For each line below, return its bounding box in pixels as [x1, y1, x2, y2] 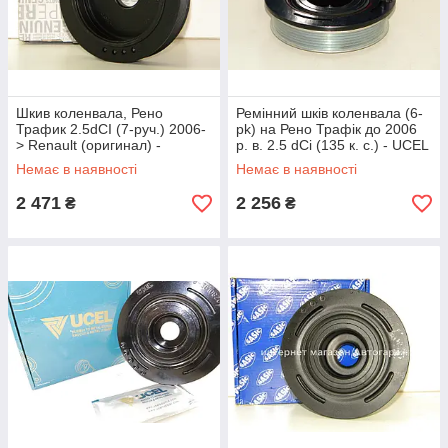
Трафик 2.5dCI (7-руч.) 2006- [16, 121, 206, 137]
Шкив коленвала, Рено [16, 105, 163, 121]
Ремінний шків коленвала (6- [236, 105, 423, 121]
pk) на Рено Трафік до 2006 [236, 121, 417, 137]
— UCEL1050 [236, 153, 323, 169]
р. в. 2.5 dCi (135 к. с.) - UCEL [236, 137, 428, 153]
